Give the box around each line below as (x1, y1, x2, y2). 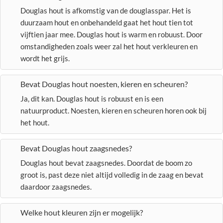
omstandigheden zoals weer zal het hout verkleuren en (20, 42, 198, 51)
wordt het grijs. (20, 54, 71, 63)
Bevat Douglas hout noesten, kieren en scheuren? (20, 79, 188, 89)
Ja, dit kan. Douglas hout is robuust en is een (20, 94, 163, 103)
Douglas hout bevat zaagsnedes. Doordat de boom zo (20, 158, 192, 167)
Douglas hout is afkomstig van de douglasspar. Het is (20, 6, 191, 15)
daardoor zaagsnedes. (20, 182, 92, 191)
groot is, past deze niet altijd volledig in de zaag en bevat (20, 170, 204, 179)
